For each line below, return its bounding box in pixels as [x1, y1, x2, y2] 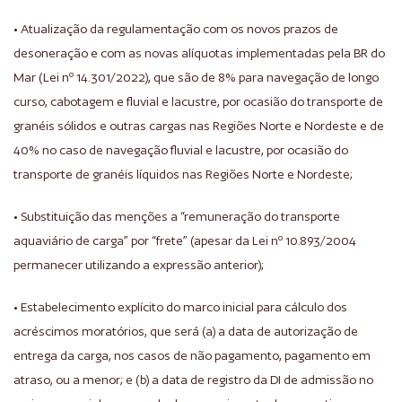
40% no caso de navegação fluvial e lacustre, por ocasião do [13, 143, 348, 157]
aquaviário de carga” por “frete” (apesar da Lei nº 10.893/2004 [13, 233, 356, 248]
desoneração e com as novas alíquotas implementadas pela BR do [13, 46, 385, 60]
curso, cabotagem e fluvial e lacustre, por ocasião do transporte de [13, 94, 383, 109]
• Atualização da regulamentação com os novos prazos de [13, 22, 338, 36]
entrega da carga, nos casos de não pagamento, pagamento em [13, 348, 371, 363]
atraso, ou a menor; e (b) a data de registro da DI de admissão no [13, 372, 373, 387]
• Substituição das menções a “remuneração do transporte [13, 209, 340, 223]
